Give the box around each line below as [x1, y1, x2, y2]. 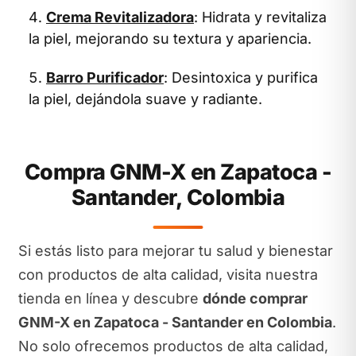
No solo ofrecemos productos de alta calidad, [17, 338, 328, 354]
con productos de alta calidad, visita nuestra [17, 266, 318, 283]
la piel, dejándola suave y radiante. [29, 91, 262, 107]
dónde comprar [202, 290, 308, 307]
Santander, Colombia [71, 184, 285, 211]
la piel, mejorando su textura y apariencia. [29, 29, 311, 47]
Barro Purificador [46, 69, 164, 86]
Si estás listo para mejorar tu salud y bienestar [17, 242, 333, 259]
